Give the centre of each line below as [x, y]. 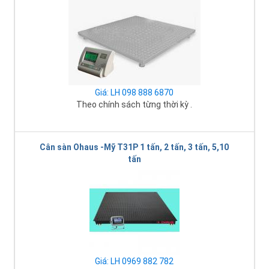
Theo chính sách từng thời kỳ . [134, 104]
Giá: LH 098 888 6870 [134, 92]
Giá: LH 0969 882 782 [134, 261]
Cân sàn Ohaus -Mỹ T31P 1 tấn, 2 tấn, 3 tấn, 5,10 [134, 147]
